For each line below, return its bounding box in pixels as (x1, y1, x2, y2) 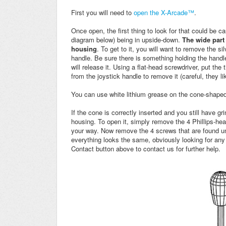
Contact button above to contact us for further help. (71, 144, 220, 154)
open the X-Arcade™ (134, 8, 194, 18)
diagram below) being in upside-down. (71, 35, 182, 45)
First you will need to (71, 8, 134, 18)
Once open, (71, 26, 107, 36)
